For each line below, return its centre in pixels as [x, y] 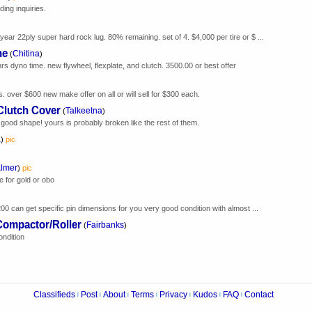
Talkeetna [84, 110]
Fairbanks [105, 225]
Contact [259, 295]
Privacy [173, 295]
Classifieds [54, 295]
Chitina [26, 53]
